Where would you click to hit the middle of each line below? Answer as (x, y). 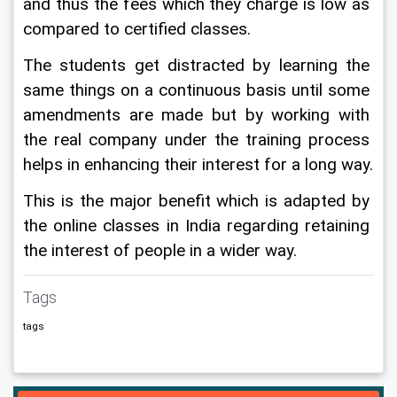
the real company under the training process (198, 140)
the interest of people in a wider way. (160, 251)
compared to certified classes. (137, 29)
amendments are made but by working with (198, 115)
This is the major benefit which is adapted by (198, 201)
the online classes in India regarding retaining (198, 226)
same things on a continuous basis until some (198, 90)
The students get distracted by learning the (198, 66)
